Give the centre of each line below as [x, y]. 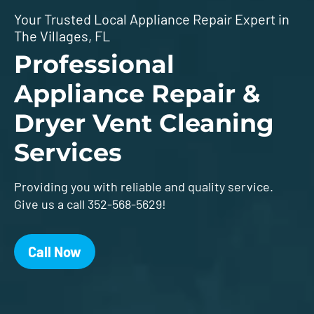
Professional [94, 64]
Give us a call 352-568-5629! [90, 204]
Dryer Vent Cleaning [144, 123]
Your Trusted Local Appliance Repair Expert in [152, 19]
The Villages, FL [62, 35]
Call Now [55, 251]
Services [68, 152]
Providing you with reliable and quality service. [144, 186]
